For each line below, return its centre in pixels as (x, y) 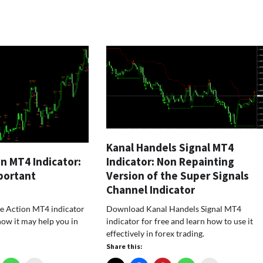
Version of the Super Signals (178, 175)
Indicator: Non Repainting (171, 161)
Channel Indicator (151, 189)
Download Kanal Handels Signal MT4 (174, 208)
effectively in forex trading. (156, 233)
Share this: (125, 246)
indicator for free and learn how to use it (180, 221)
